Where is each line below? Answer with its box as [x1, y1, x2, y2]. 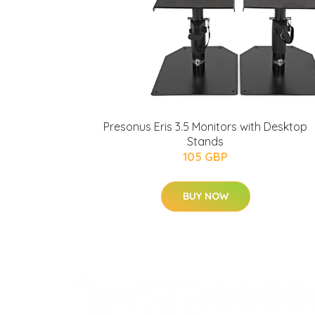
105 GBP [183, 150, 228, 164]
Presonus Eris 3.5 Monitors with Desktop [103, 120, 307, 134]
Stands [187, 134, 224, 148]
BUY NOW [182, 190, 229, 202]
